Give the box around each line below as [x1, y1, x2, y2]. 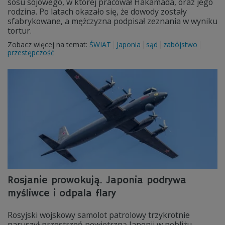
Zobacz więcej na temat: [8, 40, 89, 49]
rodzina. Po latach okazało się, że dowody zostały [8, 6, 187, 17]
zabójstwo [163, 40, 197, 49]
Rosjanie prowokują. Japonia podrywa [8, 174, 186, 187]
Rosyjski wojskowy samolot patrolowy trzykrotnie [8, 209, 190, 220]
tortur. [8, 25, 34, 36]
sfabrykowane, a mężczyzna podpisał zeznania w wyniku [8, 16, 217, 27]
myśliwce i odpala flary [8, 187, 116, 200]
